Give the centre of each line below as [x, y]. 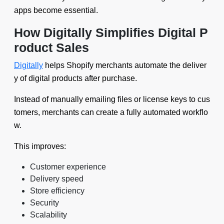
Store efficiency [57, 191]
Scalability [48, 215]
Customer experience [68, 167]
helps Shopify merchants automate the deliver [125, 65]
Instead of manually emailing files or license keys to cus [112, 99]
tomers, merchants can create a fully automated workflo [111, 112]
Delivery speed [57, 179]
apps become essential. [56, 10]
